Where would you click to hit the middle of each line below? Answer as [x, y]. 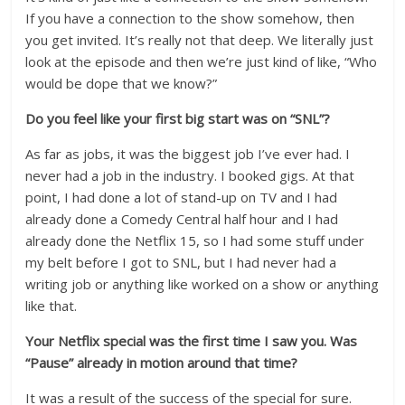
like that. [52, 306]
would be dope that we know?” [122, 83]
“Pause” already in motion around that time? [162, 363]
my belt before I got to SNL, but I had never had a [181, 262]
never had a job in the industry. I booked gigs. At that [190, 175]
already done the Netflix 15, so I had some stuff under [195, 240]
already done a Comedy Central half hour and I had [182, 219]
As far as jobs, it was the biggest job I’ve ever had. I [188, 154]
